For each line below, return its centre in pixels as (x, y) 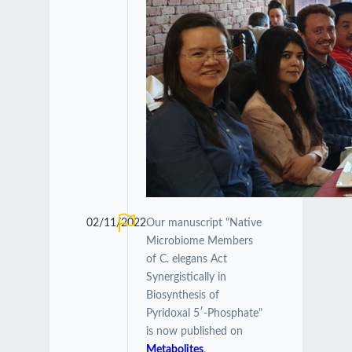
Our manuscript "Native (203, 224)
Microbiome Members (199, 242)
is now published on (194, 332)
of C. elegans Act (186, 260)
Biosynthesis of (182, 296)
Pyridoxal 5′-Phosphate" (204, 314)
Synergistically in (186, 278)
